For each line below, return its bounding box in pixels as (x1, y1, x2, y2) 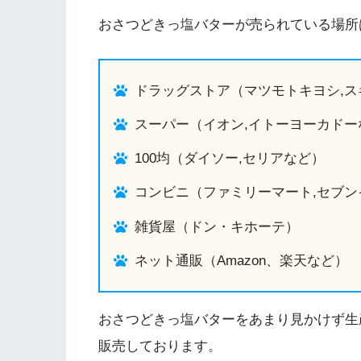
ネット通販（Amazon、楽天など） (134, 252, 348, 268)
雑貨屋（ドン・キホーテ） (134, 218, 299, 234)
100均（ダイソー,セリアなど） (134, 151, 325, 167)
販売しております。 (98, 338, 222, 355)
